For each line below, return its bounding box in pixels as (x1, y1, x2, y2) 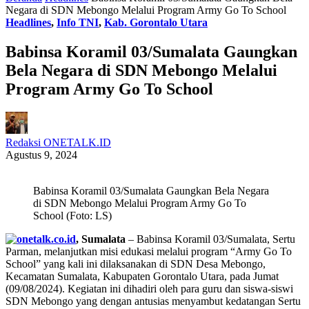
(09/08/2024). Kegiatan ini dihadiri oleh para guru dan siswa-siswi (6, 283, 293, 295)
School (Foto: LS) (33, 210, 112, 222)
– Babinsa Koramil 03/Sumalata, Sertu (126, 233, 295, 246)
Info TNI (57, 16, 99, 28)
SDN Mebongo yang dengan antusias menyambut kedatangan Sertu (6, 295, 301, 308)
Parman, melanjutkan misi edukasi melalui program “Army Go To (6, 246, 292, 258)
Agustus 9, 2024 (6, 149, 77, 161)
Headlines (6, 16, 51, 28)
